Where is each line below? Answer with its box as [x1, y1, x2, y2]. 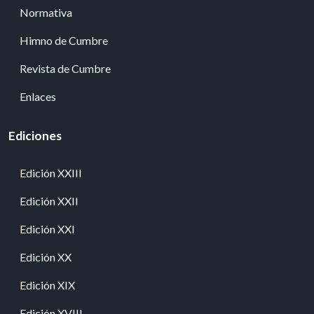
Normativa [20, 5, 72, 19]
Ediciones [8, 128, 62, 143]
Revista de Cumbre [20, 61, 111, 75]
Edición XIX [20, 278, 75, 292]
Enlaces [20, 89, 56, 103]
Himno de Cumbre [20, 33, 108, 47]
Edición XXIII [20, 165, 82, 179]
